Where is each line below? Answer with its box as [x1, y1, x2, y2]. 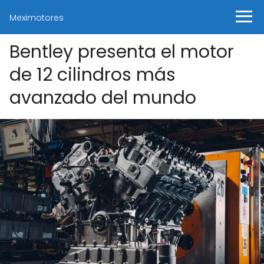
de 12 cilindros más [9, 62, 176, 87]
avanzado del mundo [9, 85, 196, 110]
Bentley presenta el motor [9, 39, 234, 64]
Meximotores [9, 12, 64, 24]
